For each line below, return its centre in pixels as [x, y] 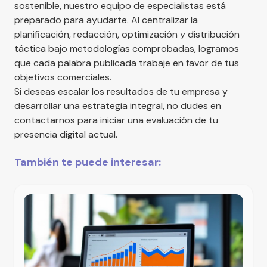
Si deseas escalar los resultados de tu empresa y [121, 91]
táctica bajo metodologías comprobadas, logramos [127, 48]
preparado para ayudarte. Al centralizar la [106, 20]
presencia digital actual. [66, 134]
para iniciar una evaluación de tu [147, 120]
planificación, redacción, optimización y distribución [127, 34]
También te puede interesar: [88, 162]
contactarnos [45, 120]
